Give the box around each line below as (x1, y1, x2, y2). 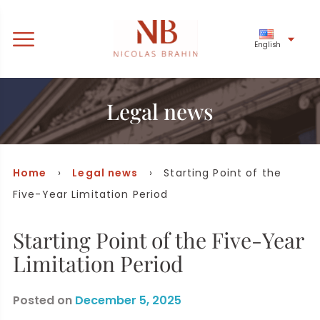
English (254, 39, 281, 50)
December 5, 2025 (75, 291, 181, 309)
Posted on (13, 291, 75, 309)
